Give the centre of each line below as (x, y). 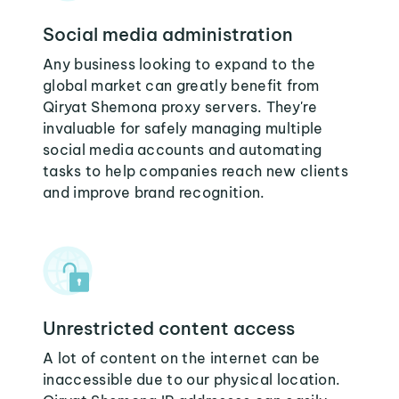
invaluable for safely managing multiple (183, 128)
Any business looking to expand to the (179, 64)
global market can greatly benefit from (181, 85)
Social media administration (168, 34)
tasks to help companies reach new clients (196, 171)
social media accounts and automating (183, 150)
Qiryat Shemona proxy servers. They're (180, 107)
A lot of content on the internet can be (182, 358)
